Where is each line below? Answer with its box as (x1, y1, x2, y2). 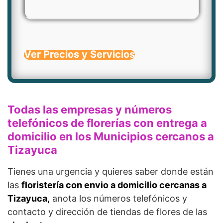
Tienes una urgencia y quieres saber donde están (7, 166, 214, 177)
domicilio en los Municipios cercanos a (7, 130, 214, 143)
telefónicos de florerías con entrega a (7, 116, 207, 129)
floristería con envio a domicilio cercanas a (21, 180, 207, 190)
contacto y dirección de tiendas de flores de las (7, 207, 207, 217)
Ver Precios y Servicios (24, 48, 135, 60)
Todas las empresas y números (7, 103, 172, 116)
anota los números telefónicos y (50, 193, 187, 204)
